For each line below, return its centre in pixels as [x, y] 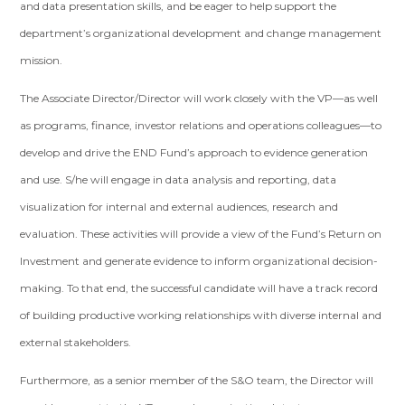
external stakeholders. [76, 342]
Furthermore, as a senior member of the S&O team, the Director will [197, 380]
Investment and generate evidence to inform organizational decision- [199, 261]
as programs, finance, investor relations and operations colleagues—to [201, 125]
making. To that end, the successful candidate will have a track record [199, 288]
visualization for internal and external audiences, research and [179, 207]
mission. [42, 60]
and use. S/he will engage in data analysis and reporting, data [179, 179]
